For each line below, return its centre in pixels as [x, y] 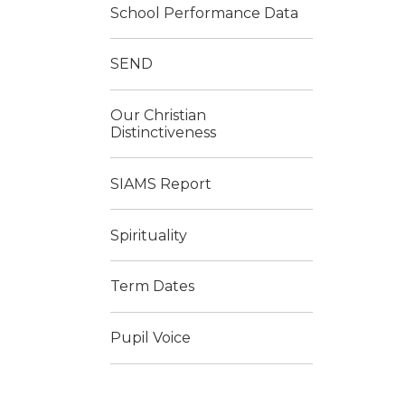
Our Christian [158, 116]
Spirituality [149, 235]
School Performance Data [204, 13]
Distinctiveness [163, 133]
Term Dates [152, 287]
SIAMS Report [161, 184]
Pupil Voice [151, 338]
